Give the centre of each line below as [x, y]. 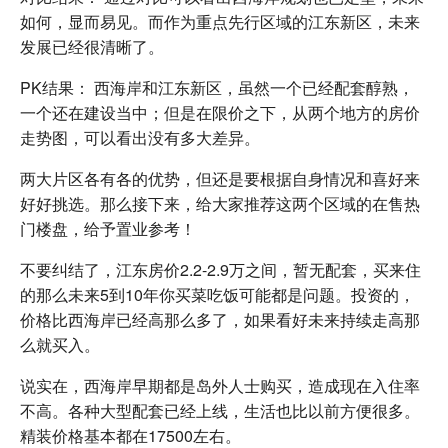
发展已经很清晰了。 [92, 46]
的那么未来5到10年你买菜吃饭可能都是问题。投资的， [217, 294]
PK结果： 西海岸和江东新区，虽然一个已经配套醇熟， [217, 87]
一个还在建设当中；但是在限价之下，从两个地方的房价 [220, 112]
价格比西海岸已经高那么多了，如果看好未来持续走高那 [220, 319]
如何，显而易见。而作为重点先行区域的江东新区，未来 [220, 21]
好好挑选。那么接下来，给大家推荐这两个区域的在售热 [220, 203]
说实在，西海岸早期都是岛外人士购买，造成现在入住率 [220, 385]
